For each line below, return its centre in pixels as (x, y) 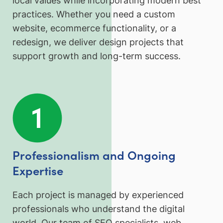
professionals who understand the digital (99, 209)
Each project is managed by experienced (98, 195)
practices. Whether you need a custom (94, 14)
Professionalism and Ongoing (94, 154)
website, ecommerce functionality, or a (94, 28)
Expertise (38, 170)
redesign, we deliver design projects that (98, 42)
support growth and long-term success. (97, 56)
